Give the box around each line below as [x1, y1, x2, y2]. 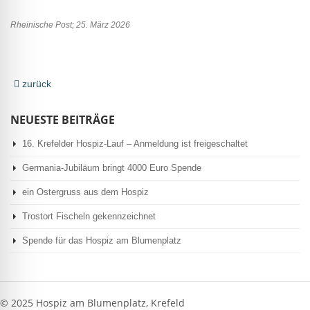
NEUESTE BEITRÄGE [10, 111, 115, 127]
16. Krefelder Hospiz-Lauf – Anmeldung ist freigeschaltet [22, 138, 248, 149]
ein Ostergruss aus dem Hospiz [22, 186, 149, 197]
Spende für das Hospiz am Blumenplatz [22, 235, 181, 246]
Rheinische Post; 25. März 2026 [10, 19, 130, 30]
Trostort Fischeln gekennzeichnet [22, 210, 156, 221]
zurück [19, 77, 51, 89]
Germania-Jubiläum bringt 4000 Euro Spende [22, 162, 201, 173]
